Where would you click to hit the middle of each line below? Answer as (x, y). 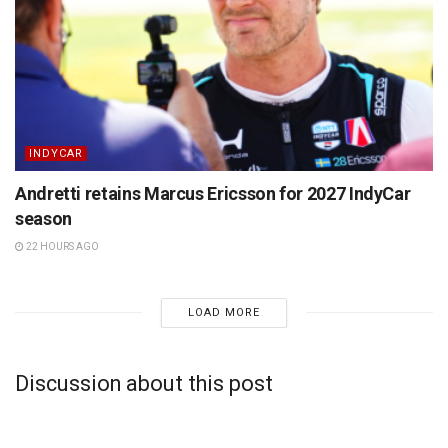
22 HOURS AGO (61, 246)
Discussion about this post (144, 384)
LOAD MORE (223, 312)
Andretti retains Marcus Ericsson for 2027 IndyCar (213, 193)
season (43, 218)
